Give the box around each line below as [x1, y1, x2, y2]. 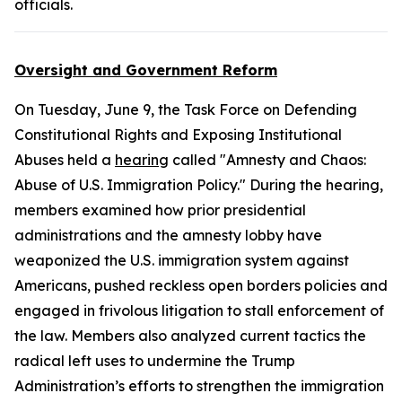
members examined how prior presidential [14, 201, 306, 219]
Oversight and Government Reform [14, 61, 277, 79]
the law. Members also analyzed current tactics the [14, 327, 366, 345]
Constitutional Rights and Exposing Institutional [14, 126, 342, 144]
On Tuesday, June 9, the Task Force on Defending [14, 100, 357, 118]
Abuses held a [14, 151, 115, 169]
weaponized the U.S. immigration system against [14, 251, 349, 269]
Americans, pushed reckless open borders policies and [14, 276, 388, 294]
